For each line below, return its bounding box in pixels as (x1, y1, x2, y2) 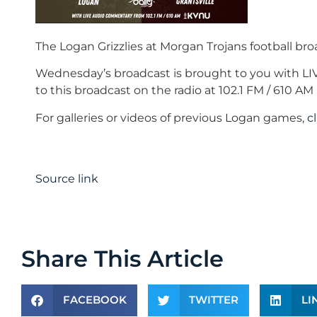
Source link (35, 172, 99, 186)
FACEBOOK (62, 293, 127, 307)
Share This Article (21, 244, 224, 272)
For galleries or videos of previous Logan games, (35, 110, 308, 125)
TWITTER (189, 293, 239, 307)
